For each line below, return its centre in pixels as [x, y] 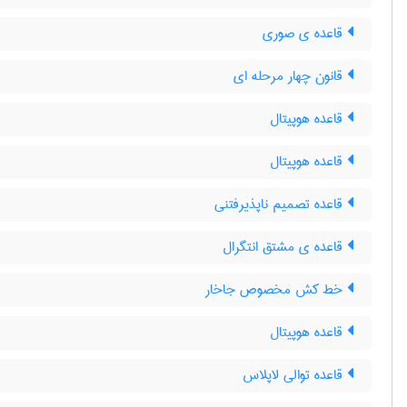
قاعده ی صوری [305, 34]
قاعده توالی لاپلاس [295, 375]
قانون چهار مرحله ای [290, 76]
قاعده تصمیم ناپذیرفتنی [281, 204]
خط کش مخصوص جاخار [276, 290]
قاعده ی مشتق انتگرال [285, 247]
